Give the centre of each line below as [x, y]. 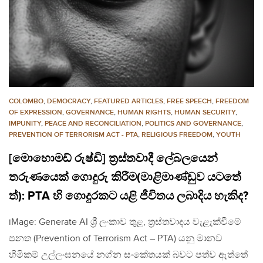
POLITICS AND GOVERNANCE [193, 124]
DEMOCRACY [69, 102]
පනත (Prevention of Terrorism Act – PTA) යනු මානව [116, 239]
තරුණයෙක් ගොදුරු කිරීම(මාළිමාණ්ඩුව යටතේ [125, 178]
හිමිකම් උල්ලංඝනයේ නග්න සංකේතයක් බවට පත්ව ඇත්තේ [128, 255]
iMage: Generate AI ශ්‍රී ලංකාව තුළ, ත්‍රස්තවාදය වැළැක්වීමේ [125, 222]
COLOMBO [26, 102]
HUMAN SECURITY [205, 113]
